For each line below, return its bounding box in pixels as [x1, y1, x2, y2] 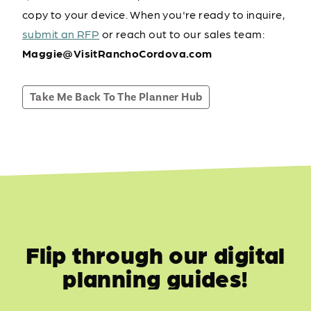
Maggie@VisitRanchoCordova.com [22, 46, 212, 60]
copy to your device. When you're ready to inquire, [22, 7, 285, 22]
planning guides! [62, 262, 249, 293]
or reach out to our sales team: [99, 26, 265, 41]
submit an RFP [22, 26, 100, 41]
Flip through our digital [26, 239, 285, 269]
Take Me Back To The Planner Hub [30, 90, 203, 104]
